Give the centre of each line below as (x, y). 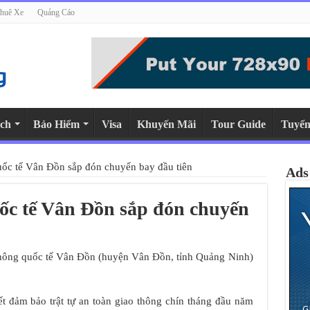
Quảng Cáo (56, 12)
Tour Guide (238, 124)
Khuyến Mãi (166, 124)
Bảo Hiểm (56, 124)
